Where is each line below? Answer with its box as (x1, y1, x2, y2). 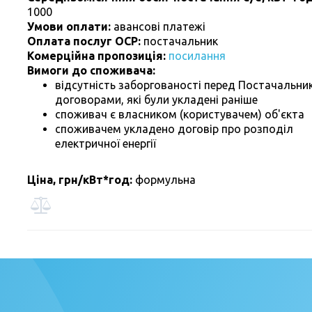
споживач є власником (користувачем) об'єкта (55, 108, 304, 121)
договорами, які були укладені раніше (55, 93, 258, 107)
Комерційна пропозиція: (27, 49, 169, 63)
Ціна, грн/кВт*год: (27, 173, 132, 187)
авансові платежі (114, 20, 205, 33)
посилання (169, 49, 226, 63)
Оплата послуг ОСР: (27, 35, 143, 48)
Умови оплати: (27, 20, 114, 33)
